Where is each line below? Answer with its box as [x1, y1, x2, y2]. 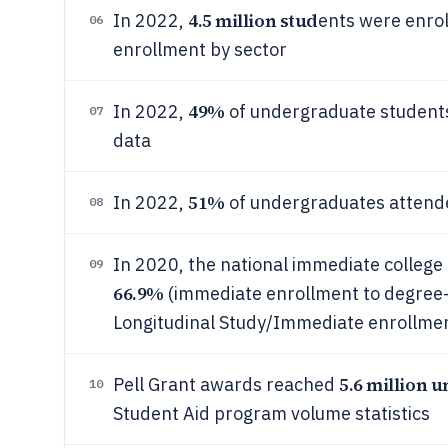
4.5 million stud [188, 8, 318, 33]
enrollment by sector [113, 38, 287, 61]
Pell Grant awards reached [113, 373, 339, 396]
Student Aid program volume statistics [113, 402, 430, 425]
